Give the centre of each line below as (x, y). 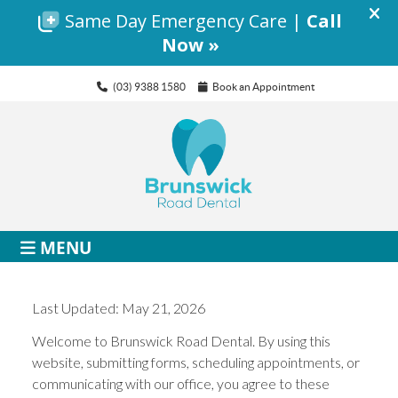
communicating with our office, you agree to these (181, 383)
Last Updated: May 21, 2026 (119, 307)
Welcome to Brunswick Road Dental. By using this (182, 340)
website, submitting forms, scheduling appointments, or (196, 362)
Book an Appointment (263, 87)
